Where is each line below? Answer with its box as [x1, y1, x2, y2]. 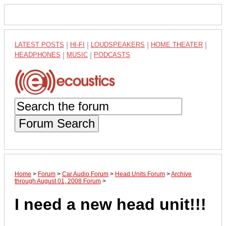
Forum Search [19, 116, 95, 130]
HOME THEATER [151, 41, 203, 48]
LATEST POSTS [15, 41, 64, 48]
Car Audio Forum [62, 170, 108, 178]
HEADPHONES [15, 51, 61, 59]
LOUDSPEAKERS [91, 41, 145, 48]
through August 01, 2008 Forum [15, 177, 101, 185]
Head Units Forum [115, 170, 165, 178]
